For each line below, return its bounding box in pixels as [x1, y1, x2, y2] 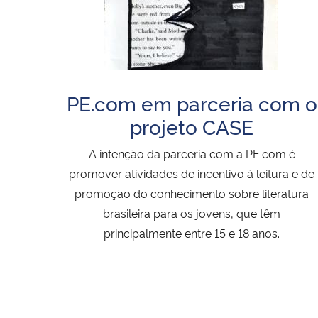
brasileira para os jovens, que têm [103, 205, 280, 221]
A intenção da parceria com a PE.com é [88, 146, 295, 162]
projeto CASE [130, 112, 253, 141]
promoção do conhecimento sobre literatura [75, 185, 309, 202]
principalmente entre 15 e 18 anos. [104, 225, 280, 241]
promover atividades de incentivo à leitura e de [69, 165, 314, 182]
